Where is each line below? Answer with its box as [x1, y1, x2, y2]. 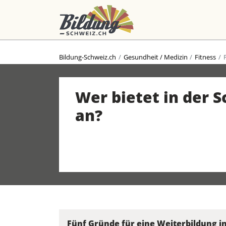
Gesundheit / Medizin [123, 52, 188, 62]
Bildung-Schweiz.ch [59, 52, 116, 62]
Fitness [195, 52, 216, 62]
